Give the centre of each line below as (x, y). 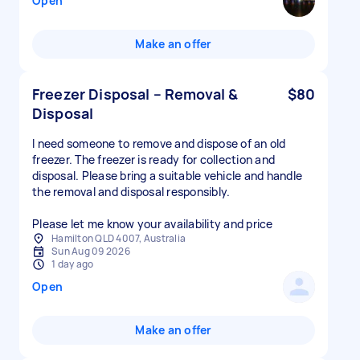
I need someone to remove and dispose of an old (159, 143)
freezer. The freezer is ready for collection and (153, 160)
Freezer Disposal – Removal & (135, 94)
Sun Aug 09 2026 (91, 251)
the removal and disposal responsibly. (131, 192)
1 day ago (73, 264)
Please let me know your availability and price (153, 224)
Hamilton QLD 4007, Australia (119, 238)
